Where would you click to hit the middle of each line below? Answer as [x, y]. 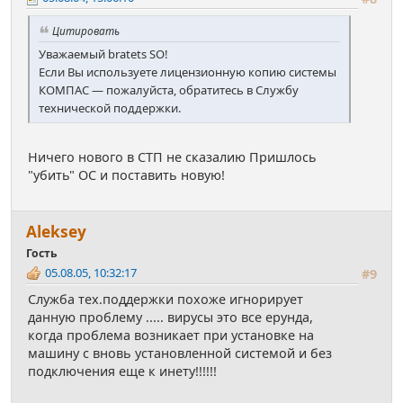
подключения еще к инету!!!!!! [122, 371]
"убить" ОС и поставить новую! [126, 175]
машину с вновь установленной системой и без [180, 353]
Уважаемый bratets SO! [103, 54]
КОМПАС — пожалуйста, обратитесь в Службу [169, 90]
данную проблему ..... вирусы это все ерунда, [170, 317]
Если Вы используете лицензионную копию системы [188, 72]
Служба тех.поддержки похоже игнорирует [166, 299]
